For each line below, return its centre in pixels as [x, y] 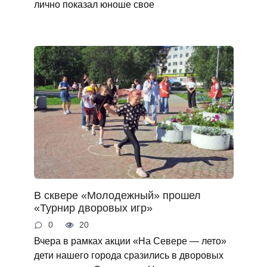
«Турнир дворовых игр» [93, 208]
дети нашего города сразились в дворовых [128, 255]
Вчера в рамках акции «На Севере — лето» [130, 241]
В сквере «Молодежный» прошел [117, 195]
